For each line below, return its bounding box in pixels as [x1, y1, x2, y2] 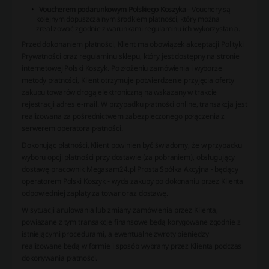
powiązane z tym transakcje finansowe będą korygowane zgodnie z [22, 216, 241, 227]
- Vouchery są [186, 4, 231, 14]
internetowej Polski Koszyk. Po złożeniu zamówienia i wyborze [22, 62, 222, 73]
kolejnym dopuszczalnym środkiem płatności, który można [36, 13, 220, 24]
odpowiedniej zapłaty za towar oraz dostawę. [22, 187, 168, 198]
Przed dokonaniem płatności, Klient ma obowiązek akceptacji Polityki [22, 38, 244, 49]
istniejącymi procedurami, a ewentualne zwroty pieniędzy [22, 228, 209, 239]
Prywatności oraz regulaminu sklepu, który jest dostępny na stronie [22, 50, 240, 61]
